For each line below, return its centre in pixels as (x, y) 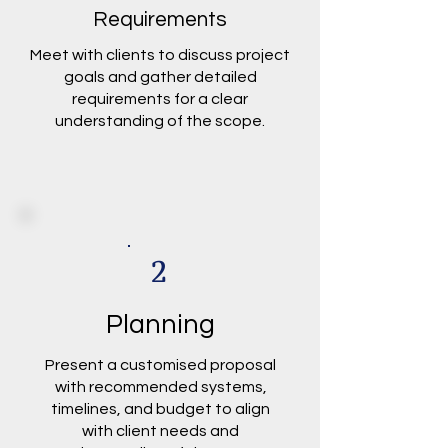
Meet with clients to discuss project (160, 55)
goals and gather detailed (160, 77)
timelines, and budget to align (160, 409)
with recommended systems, (160, 387)
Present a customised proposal (160, 365)
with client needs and (160, 431)
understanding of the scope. (160, 121)
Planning (160, 325)
